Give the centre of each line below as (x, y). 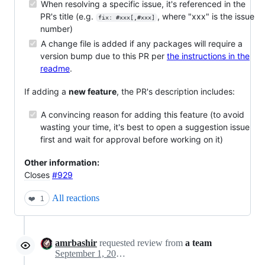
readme (55, 68)
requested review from (141, 243)
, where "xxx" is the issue (207, 16)
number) (56, 29)
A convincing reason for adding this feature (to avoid (141, 114)
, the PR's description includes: (176, 91)
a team (198, 243)
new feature (93, 91)
